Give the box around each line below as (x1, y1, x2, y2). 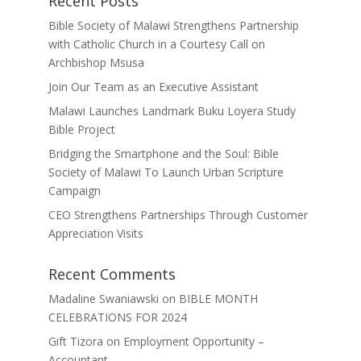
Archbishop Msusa (48, 55, 144, 70)
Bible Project (48, 122, 115, 137)
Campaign (48, 183, 101, 198)
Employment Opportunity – (122, 334, 264, 349)
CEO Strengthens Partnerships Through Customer (48, 207, 308, 222)
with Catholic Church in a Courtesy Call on (48, 36, 265, 52)
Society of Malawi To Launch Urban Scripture (48, 164, 284, 180)
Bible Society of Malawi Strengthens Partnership (48, 18, 299, 33)
